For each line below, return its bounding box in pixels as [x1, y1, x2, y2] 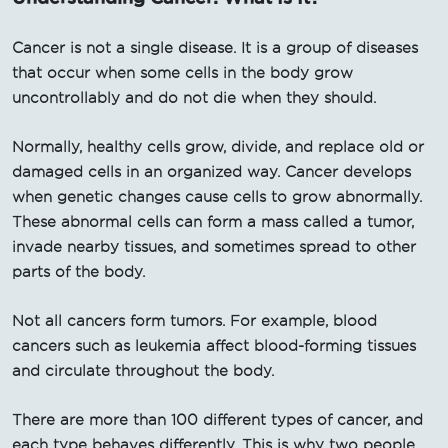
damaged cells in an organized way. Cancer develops [12, 163, 411, 180]
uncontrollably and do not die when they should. [12, 89, 376, 106]
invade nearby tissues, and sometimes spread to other [12, 238, 416, 255]
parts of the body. [12, 263, 145, 280]
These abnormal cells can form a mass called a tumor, [12, 213, 414, 230]
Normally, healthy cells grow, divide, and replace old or [12, 138, 424, 155]
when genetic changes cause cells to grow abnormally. [12, 188, 422, 205]
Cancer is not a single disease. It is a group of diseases [12, 39, 418, 56]
